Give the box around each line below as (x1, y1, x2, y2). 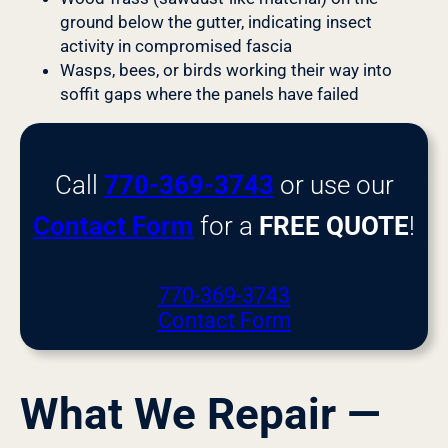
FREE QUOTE (259, 211, 409, 242)
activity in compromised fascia (60, 36, 292, 57)
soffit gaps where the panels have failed (60, 84, 359, 105)
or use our (273, 170, 394, 201)
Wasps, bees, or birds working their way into (60, 60, 392, 81)
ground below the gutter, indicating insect (60, 12, 372, 33)
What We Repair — (20, 388, 381, 441)
